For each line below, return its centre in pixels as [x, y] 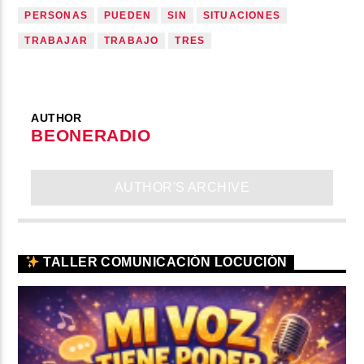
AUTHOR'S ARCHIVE [182, 188]
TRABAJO [132, 40]
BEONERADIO [91, 136]
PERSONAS [56, 15]
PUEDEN [128, 15]
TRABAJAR [56, 40]
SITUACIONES [242, 15]
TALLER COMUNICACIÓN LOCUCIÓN [163, 262]
